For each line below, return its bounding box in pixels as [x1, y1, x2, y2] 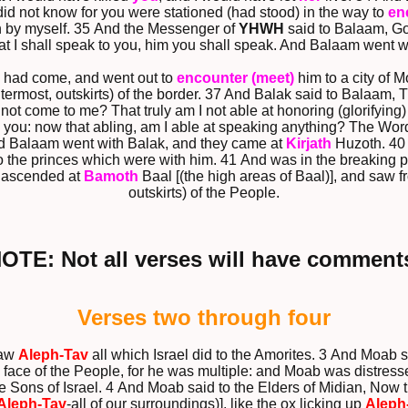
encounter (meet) [176, 70, 294, 87]
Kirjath [286, 136, 331, 152]
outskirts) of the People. [128, 185, 280, 201]
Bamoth [83, 168, 138, 185]
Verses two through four [77, 305, 331, 331]
